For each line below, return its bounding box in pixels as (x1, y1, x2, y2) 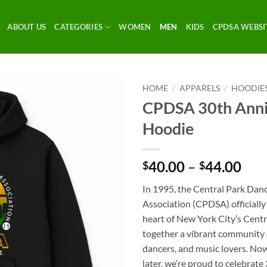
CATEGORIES (54, 22, 103, 32)
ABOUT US (7, 22, 46, 32)
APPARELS (179, 83, 221, 93)
